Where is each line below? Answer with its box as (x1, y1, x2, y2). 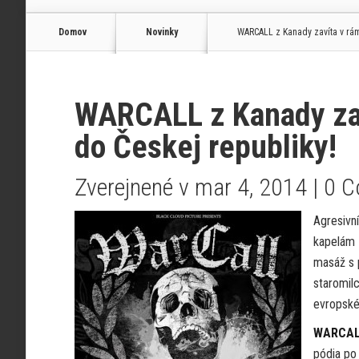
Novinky (146, 26, 178, 38)
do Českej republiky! (75, 128, 337, 166)
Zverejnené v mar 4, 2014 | (75, 173, 324, 201)
